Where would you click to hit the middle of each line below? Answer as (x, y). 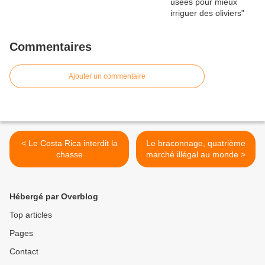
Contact (24, 251)
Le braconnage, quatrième (196, 143)
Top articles (31, 215)
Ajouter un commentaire (107, 76)
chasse (69, 154)
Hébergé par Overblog (54, 196)
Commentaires (51, 47)
